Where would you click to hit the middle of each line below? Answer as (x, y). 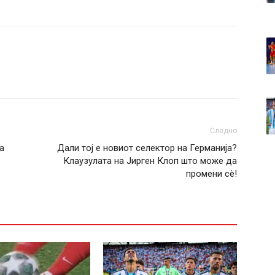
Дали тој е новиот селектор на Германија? (147, 148)
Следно (223, 131)
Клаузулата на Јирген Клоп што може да (150, 161)
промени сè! (211, 174)
